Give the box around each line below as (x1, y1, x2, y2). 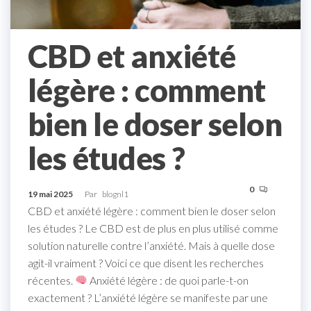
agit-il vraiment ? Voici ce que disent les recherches (28, 255, 264, 269)
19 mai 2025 (28, 188, 74, 199)
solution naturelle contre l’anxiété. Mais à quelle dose (28, 238, 275, 252)
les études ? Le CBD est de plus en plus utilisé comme (28, 221, 278, 235)
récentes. (28, 273, 75, 287)
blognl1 (102, 188, 128, 199)
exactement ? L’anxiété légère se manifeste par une (28, 290, 268, 304)
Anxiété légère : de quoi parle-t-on (87, 273, 249, 287)
